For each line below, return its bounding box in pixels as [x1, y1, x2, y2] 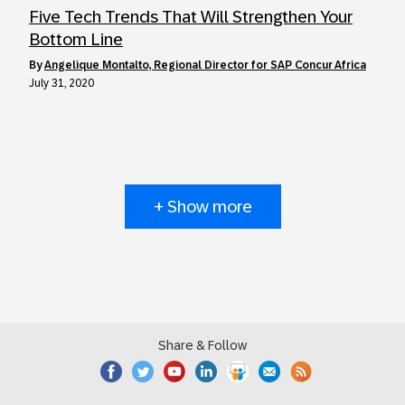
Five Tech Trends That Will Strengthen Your [29, 7, 353, 26]
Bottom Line [29, 30, 123, 49]
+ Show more [153, 197, 252, 216]
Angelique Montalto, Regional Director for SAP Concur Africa [44, 59, 366, 71]
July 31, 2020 [29, 77, 94, 89]
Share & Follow [158, 338, 247, 353]
